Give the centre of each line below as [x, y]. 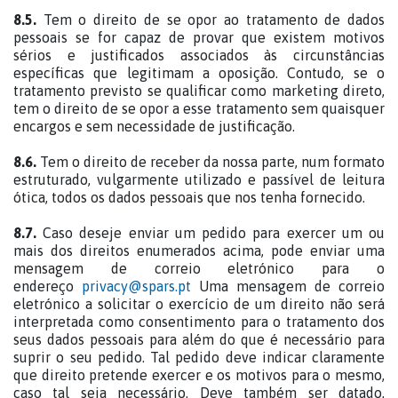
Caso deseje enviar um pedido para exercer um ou [211, 233]
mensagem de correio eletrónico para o [199, 268]
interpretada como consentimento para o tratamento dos [199, 322]
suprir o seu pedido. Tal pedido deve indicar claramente [199, 357]
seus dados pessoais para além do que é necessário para [199, 339]
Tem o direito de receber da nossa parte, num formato [211, 162]
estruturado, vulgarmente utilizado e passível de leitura [199, 179]
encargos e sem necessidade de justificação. [154, 126]
